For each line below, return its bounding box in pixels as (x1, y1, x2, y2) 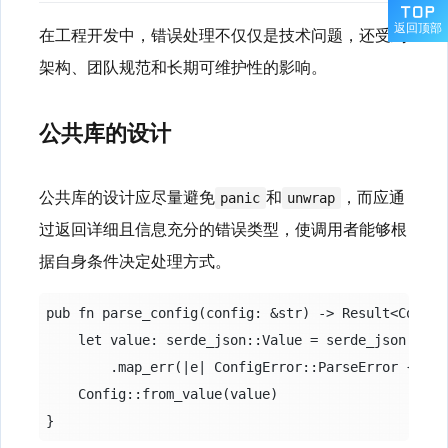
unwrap (287, 189, 336, 206)
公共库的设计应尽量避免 (39, 184, 215, 208)
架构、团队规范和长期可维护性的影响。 (39, 54, 327, 78)
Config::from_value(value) (45, 385, 278, 402)
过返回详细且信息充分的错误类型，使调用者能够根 (39, 216, 407, 240)
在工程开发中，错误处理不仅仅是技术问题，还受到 (39, 22, 407, 46)
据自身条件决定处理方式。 (39, 248, 231, 272)
